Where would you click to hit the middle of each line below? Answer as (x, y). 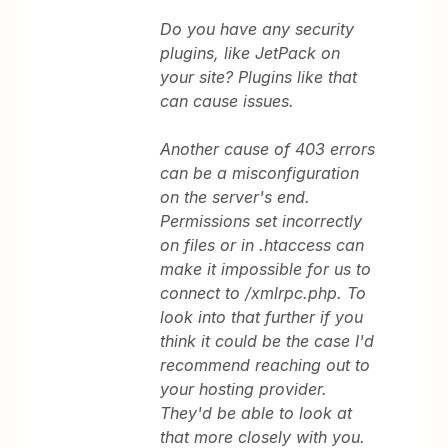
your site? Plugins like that (259, 77)
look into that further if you (262, 317)
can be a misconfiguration (260, 173)
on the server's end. (235, 197)
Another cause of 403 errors (268, 149)
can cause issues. (227, 101)
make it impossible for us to (266, 269)
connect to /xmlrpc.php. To (263, 293)
